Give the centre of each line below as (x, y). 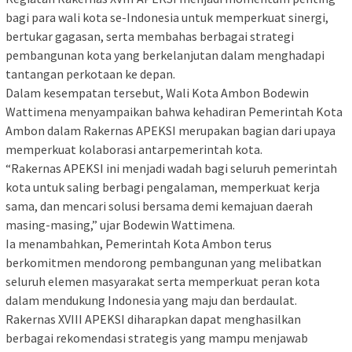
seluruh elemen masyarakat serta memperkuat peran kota (163, 282)
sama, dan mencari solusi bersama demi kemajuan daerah (159, 206)
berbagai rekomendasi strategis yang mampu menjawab (157, 338)
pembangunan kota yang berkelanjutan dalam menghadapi (165, 55)
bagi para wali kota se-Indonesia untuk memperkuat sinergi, (167, 18)
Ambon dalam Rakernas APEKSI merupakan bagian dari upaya (170, 131)
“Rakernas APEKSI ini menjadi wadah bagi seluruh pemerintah (171, 169)
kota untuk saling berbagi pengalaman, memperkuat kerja (163, 187)
